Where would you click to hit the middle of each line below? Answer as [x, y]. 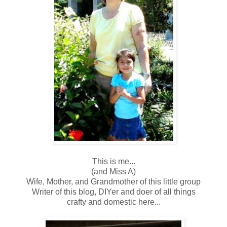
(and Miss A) [113, 171]
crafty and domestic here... [113, 202]
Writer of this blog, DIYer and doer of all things [113, 192]
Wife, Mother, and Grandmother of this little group [113, 181]
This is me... [113, 161]
